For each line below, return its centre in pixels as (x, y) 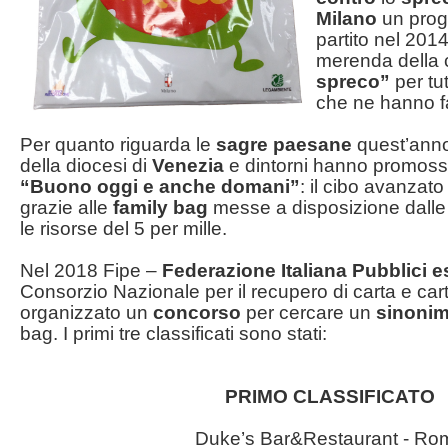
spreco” (353, 81)
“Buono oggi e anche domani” (160, 186)
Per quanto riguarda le (118, 144)
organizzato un (86, 312)
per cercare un (308, 312)
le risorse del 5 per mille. (123, 228)
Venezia (188, 165)
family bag (160, 207)
